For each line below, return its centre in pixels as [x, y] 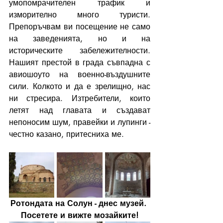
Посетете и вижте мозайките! [80, 215]
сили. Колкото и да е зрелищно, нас [80, 86]
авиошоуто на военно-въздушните [80, 74]
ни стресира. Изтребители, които [80, 98]
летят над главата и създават [80, 110]
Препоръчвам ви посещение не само [80, 26]
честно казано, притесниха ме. [66, 134]
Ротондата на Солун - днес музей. [80, 203]
